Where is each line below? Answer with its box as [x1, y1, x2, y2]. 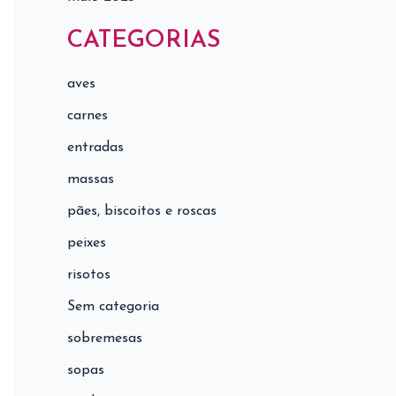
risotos [67, 268, 110, 283]
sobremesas [67, 331, 142, 346]
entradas [67, 141, 124, 156]
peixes [67, 236, 106, 251]
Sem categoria [67, 300, 159, 315]
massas [67, 172, 114, 187]
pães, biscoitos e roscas [67, 204, 217, 219]
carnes [67, 109, 108, 124]
